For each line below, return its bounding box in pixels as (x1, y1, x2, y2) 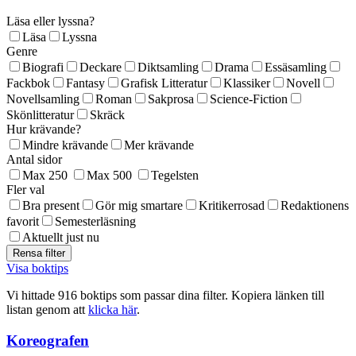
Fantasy (66, 76, 105, 91)
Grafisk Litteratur (121, 76, 207, 91)
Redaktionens (281, 199, 349, 213)
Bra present (22, 199, 79, 213)
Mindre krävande (22, 138, 108, 153)
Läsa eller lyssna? (6, 14, 95, 29)
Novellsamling (6, 92, 79, 106)
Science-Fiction (210, 92, 288, 106)
